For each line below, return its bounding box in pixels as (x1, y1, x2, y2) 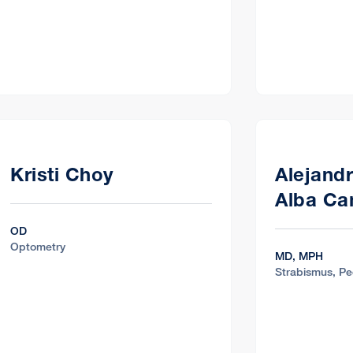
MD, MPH (275, 248, 323, 262)
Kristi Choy (10, 162, 113, 186)
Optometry (10, 239, 65, 253)
